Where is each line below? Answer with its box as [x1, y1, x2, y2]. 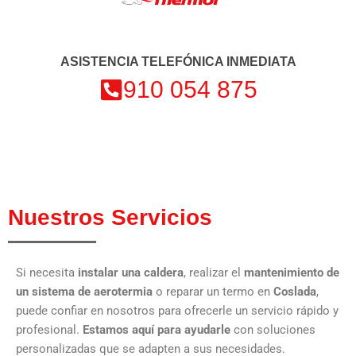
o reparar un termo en [153, 284, 273, 299]
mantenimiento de [244, 265, 339, 280]
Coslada [273, 284, 316, 299]
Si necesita [16, 265, 78, 280]
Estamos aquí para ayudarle [83, 322, 230, 337]
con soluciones [230, 322, 315, 337]
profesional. [16, 322, 83, 337]
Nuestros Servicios [8, 204, 212, 230]
